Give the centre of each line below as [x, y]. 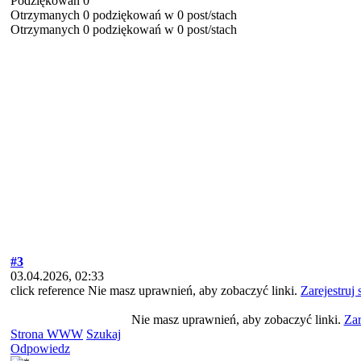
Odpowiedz [40, 349]
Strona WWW [47, 334]
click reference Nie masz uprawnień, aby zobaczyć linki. [156, 290]
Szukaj [104, 334]
